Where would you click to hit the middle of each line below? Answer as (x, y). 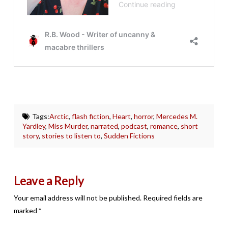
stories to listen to (72, 136)
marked (26, 211)
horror (143, 117)
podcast (134, 126)
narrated (105, 126)
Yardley (34, 126)
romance (164, 126)
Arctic (59, 117)
